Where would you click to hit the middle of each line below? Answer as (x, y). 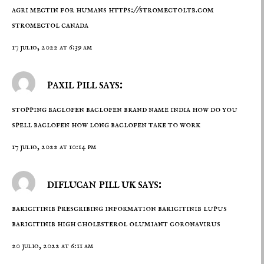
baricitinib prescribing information (85, 209)
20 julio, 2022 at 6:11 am (52, 246)
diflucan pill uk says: (103, 184)
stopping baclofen (49, 109)
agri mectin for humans (60, 10)
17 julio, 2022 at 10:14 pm (54, 146)
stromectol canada (50, 26)
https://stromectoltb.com (161, 10)
